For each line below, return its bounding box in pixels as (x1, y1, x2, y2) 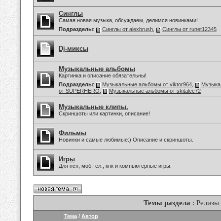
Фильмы (59, 129, 86, 137)
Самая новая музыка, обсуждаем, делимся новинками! (59, 17, 198, 23)
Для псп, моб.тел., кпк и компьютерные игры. (59, 163, 172, 169)
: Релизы (190, 199, 219, 207)
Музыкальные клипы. (59, 103, 128, 110)
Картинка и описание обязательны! (59, 73, 147, 78)
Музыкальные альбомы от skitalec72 (109, 87, 201, 94)
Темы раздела (143, 199, 190, 207)
